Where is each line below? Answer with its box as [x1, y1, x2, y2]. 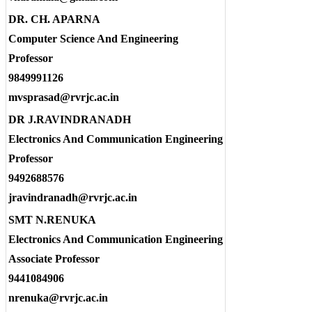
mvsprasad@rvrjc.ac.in [8, 91, 119, 103]
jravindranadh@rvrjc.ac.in [8, 191, 137, 203]
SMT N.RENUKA [8, 213, 96, 226]
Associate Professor [8, 252, 100, 265]
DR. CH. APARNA [8, 13, 100, 25]
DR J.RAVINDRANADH [8, 113, 131, 125]
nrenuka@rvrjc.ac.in [8, 291, 108, 304]
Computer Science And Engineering [8, 32, 178, 45]
